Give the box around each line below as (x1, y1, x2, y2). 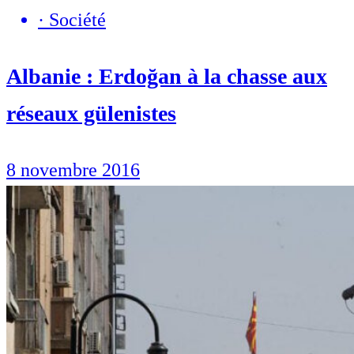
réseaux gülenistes (6, 100, 176, 126)
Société (49, 9, 106, 30)
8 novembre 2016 (6, 160, 140, 180)
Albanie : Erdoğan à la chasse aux (6, 63, 327, 88)
